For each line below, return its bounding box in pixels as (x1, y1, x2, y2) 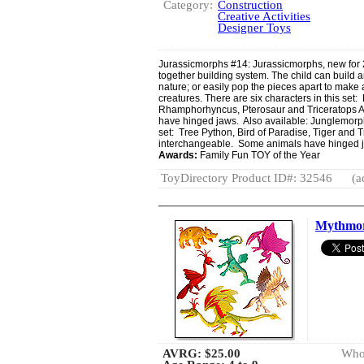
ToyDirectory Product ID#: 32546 (161, 171, 332, 184)
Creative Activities (218, 10, 310, 23)
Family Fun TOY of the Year (200, 149, 320, 161)
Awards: (158, 149, 200, 161)
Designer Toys (218, 21, 291, 34)
